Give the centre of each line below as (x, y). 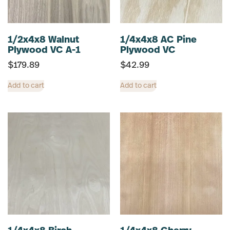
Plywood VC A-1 (44, 50)
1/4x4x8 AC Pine (158, 40)
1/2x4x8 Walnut (43, 40)
